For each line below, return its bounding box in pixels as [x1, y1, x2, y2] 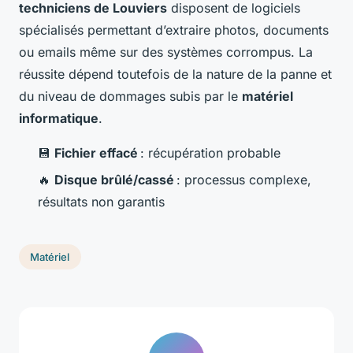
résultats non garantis [38, 193, 165, 210]
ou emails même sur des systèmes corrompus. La [19, 43, 313, 60]
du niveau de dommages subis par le [19, 87, 242, 104]
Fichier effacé [54, 144, 138, 161]
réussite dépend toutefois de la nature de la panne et [19, 65, 332, 82]
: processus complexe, [174, 171, 311, 188]
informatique [19, 110, 98, 126]
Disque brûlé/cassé [54, 171, 174, 188]
